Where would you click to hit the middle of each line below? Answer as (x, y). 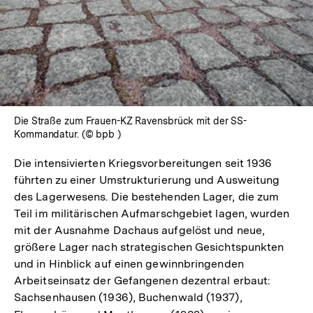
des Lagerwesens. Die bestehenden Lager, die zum (147, 196)
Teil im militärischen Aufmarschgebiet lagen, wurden (152, 213)
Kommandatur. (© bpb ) (67, 134)
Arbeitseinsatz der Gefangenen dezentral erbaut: (143, 280)
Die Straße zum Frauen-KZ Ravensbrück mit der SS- (131, 121)
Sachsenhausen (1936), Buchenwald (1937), (128, 297)
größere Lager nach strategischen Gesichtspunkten (149, 247)
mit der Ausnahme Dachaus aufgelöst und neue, (139, 230)
